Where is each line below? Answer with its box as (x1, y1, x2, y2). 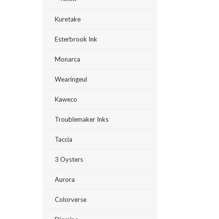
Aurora (55, 175, 75, 183)
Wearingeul (55, 75, 87, 83)
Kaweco (55, 95, 77, 103)
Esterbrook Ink (55, 35, 97, 43)
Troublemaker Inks (55, 115, 109, 123)
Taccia (55, 135, 72, 143)
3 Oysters (55, 155, 83, 163)
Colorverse (55, 196, 87, 203)
